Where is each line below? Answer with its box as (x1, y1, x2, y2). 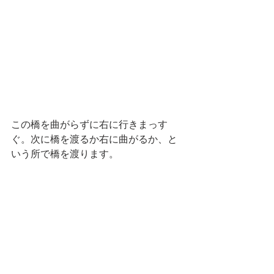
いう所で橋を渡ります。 (11, 149, 119, 160)
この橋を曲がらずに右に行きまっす (11, 119, 168, 130)
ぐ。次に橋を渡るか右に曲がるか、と (11, 134, 177, 145)
